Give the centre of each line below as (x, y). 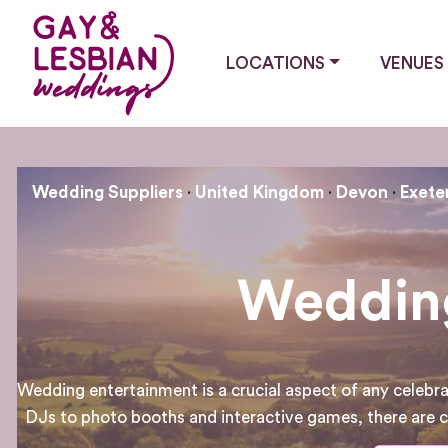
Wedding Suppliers (107, 192)
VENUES (411, 63)
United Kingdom (259, 192)
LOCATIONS (275, 63)
